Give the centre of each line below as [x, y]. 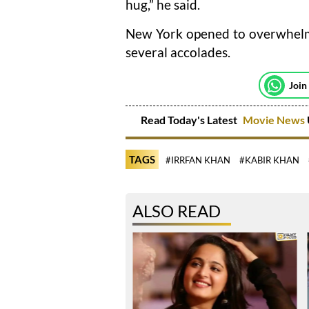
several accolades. [178, 52]
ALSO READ [177, 211]
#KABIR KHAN [269, 160]
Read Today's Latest [190, 120]
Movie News [273, 120]
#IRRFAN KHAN [198, 160]
